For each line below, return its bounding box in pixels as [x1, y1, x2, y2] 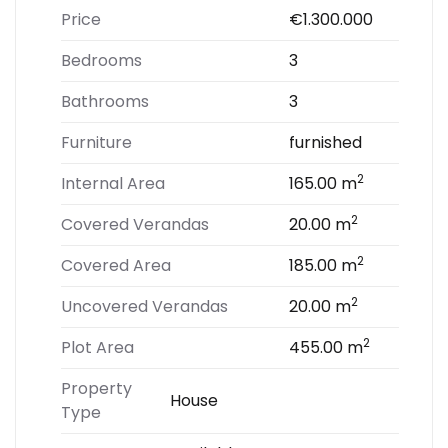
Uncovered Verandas [61, 295, 228, 318]
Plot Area [61, 336, 134, 359]
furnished [289, 131, 362, 154]
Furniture [61, 131, 132, 154]
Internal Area [61, 172, 165, 195]
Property [61, 377, 132, 400]
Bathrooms [61, 90, 149, 113]
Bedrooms [61, 49, 142, 72]
